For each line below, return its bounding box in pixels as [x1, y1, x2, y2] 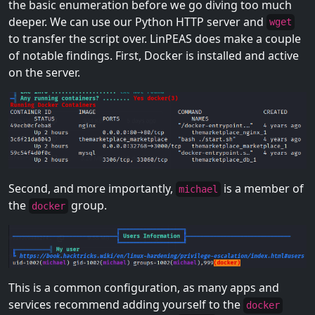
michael [179, 184, 218, 195]
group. [68, 198, 107, 214]
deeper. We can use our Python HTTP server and [8, 13, 266, 30]
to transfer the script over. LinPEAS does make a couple [8, 30, 301, 46]
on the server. [8, 64, 80, 80]
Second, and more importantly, [8, 181, 176, 197]
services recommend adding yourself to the [8, 297, 243, 313]
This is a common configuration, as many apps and [8, 280, 279, 296]
